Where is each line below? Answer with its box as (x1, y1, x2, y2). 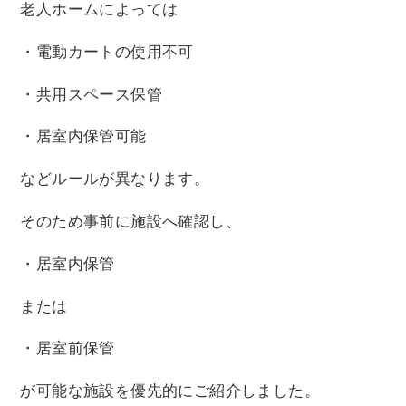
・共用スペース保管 (20, 85, 163, 103)
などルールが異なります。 (20, 170, 210, 188)
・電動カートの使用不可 (20, 43, 194, 61)
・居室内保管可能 (20, 128, 147, 146)
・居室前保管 (20, 340, 115, 358)
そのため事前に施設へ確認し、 (20, 213, 242, 231)
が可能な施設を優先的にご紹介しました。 (20, 382, 321, 401)
